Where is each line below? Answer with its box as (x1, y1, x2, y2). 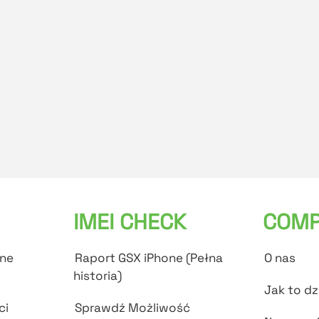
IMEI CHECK (73, 208, 187, 236)
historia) (73, 268, 122, 284)
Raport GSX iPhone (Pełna (75, 250, 224, 266)
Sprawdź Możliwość (75, 300, 191, 316)
